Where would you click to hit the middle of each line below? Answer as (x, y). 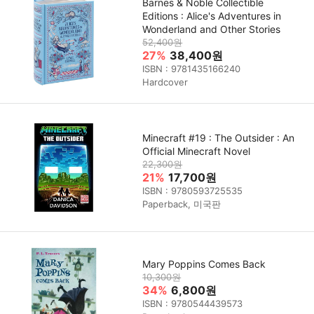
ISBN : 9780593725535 (193, 190)
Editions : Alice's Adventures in (212, 16)
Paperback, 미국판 (182, 204)
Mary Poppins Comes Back (204, 264)
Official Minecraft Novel (197, 151)
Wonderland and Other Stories (212, 29)
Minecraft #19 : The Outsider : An (219, 137)
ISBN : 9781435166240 (192, 69)
